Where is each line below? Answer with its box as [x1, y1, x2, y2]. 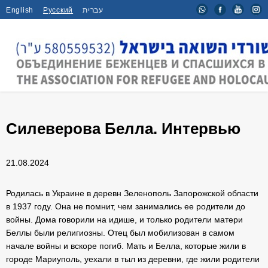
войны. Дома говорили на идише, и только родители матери [6, 215, 243, 224]
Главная [6, 80, 44, 92]
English [6, 6, 34, 14]
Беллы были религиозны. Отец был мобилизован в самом [6, 228, 234, 237]
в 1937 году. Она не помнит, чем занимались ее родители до [6, 202, 245, 211]
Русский [43, 6, 74, 14]
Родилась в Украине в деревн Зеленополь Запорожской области [6, 188, 258, 198]
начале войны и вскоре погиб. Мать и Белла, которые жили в [6, 241, 246, 251]
